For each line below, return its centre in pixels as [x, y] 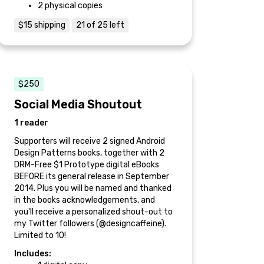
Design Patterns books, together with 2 [89, 153]
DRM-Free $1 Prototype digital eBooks [87, 165]
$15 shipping [42, 25]
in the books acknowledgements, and [85, 200]
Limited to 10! [40, 235]
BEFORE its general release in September [92, 176]
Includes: [33, 254]
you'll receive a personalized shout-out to [93, 212]
